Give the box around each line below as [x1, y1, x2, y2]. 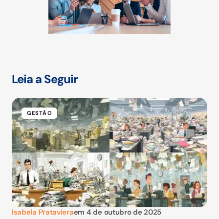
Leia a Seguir [12, 71, 78, 87]
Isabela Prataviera [12, 207, 74, 218]
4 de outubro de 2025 [87, 207, 162, 218]
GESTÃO [27, 109, 52, 117]
